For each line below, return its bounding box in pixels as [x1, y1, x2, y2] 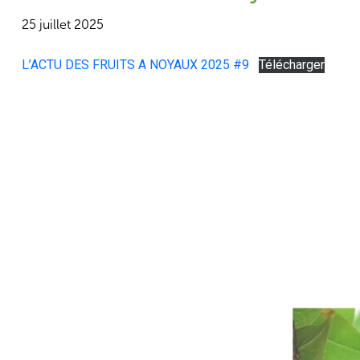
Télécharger [259, 57, 325, 72]
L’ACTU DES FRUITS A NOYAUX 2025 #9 [22, 57, 249, 72]
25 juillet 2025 [22, 17, 104, 32]
